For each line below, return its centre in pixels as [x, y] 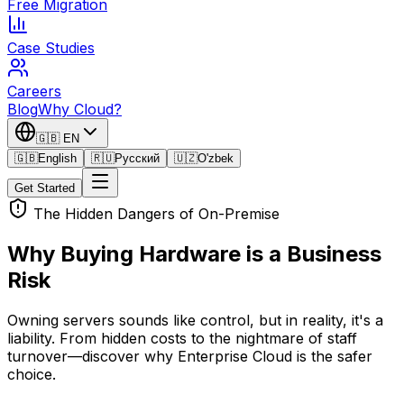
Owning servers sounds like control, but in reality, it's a [195, 320]
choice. [32, 374]
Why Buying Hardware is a [144, 253]
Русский [137, 158]
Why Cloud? [80, 109]
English [57, 158]
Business [334, 253]
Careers [34, 91]
